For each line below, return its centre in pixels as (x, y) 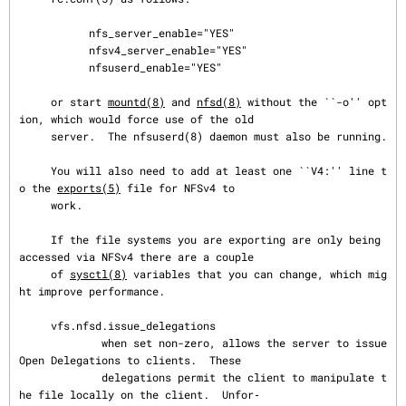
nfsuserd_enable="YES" (54, 67)
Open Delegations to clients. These (130, 360)
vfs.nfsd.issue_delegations (35, 325)
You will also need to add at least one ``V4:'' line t (35, 170)
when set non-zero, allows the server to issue (60, 343)
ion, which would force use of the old (136, 119)
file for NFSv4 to (178, 188)
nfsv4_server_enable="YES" (54, 50)
